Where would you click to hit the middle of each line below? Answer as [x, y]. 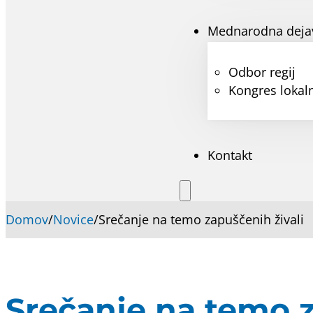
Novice [73, 220]
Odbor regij [262, 72]
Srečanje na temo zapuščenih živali [201, 220]
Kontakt [230, 155]
